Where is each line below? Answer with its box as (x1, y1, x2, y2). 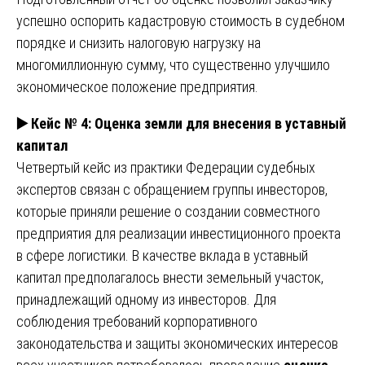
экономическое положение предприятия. (16, 77, 258, 95)
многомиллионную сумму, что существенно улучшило (16, 55, 330, 73)
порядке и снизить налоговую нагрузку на (16, 33, 261, 51)
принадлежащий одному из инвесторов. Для (16, 290, 276, 308)
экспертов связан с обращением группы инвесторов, (16, 180, 328, 198)
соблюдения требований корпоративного (16, 312, 257, 330)
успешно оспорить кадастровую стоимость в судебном (16, 11, 345, 29)
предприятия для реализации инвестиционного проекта (16, 224, 341, 242)
